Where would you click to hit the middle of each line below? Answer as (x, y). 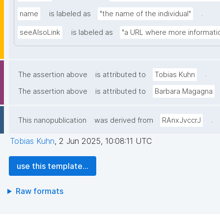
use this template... (53, 166)
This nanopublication (52, 121)
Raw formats (39, 191)
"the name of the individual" (145, 14)
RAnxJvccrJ (181, 121)
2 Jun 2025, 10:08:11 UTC (105, 141)
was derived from (124, 121)
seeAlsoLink (40, 33)
